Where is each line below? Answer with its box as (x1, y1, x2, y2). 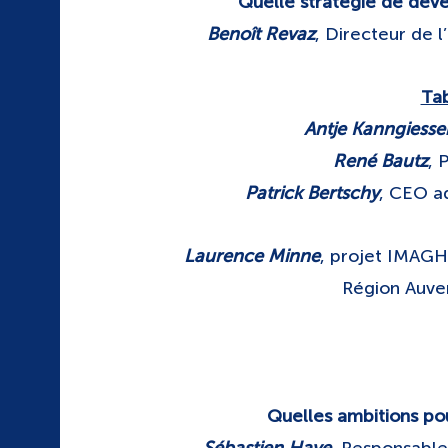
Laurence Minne (184, 245, 321, 267)
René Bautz (333, 150, 429, 172)
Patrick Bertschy (245, 182, 380, 204)
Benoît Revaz (206, 23, 315, 45)
